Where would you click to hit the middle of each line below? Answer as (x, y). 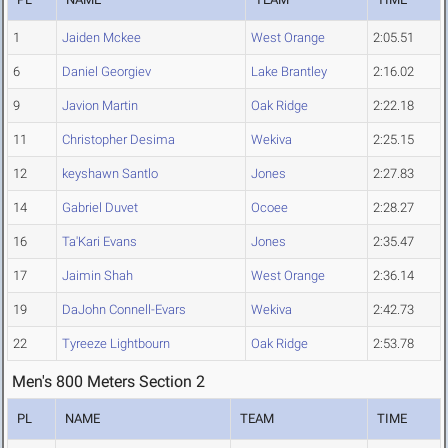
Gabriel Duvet (100, 208)
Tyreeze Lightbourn (116, 344)
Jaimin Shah (97, 276)
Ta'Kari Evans (99, 242)
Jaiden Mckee (101, 38)
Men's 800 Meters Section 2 (108, 382)
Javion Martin (100, 106)
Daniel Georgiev (106, 72)
